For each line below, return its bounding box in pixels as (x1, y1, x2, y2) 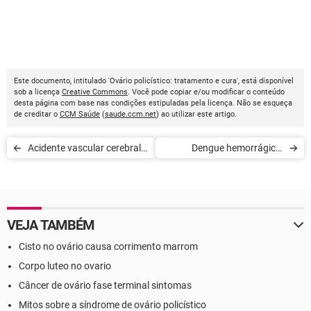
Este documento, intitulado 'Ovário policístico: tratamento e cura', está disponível (14, 76, 294, 85)
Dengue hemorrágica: (192, 142, 283, 153)
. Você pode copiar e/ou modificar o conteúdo (128, 87, 285, 96)
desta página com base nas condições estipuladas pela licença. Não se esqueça (14, 99, 292, 108)
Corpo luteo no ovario (19, 260, 111, 271)
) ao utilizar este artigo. (156, 110, 237, 119)
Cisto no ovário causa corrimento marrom (19, 241, 198, 252)
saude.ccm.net (105, 110, 156, 119)
